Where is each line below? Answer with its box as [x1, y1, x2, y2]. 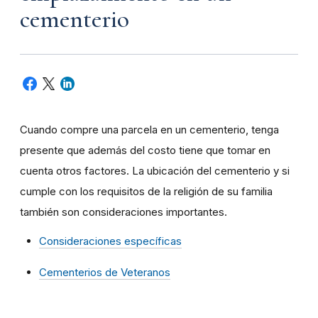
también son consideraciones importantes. [20, 205, 227, 219]
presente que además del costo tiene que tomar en [20, 143, 270, 158]
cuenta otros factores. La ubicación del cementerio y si [20, 164, 290, 178]
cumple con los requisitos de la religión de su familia [20, 185, 273, 199]
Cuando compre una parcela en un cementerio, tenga [20, 123, 279, 137]
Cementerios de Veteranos [39, 265, 170, 280]
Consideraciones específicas [39, 234, 182, 248]
